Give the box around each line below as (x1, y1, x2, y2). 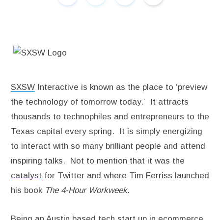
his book (11, 186, 45, 195)
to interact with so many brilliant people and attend (11, 141, 205, 151)
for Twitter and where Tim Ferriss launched (42, 171, 209, 180)
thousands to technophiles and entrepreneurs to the (11, 112, 209, 121)
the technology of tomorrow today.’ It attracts (11, 97, 189, 107)
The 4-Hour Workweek (45, 186, 127, 195)
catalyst (11, 171, 42, 180)
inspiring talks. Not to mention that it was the (11, 156, 185, 165)
